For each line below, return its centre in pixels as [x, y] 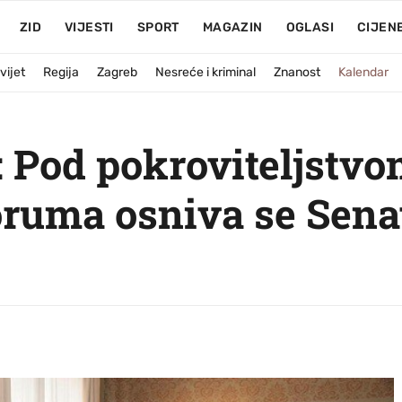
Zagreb [117, 72]
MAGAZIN [232, 27]
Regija [61, 72]
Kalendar [363, 72]
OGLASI [310, 27]
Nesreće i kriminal [205, 72]
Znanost [297, 72]
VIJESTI [89, 27]
